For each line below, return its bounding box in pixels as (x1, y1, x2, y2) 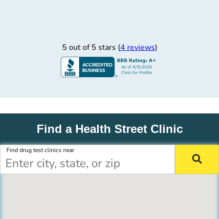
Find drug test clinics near (6, 146, 74, 154)
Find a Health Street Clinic (36, 122, 183, 135)
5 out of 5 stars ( (62, 42, 120, 53)
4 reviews (120, 42, 155, 53)
